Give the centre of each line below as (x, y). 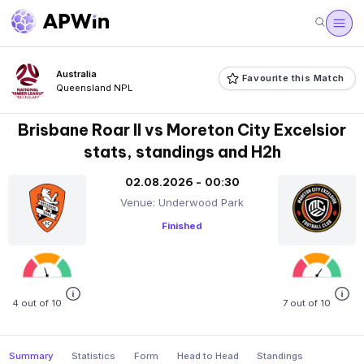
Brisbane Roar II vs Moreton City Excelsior (182, 130)
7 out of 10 (308, 303)
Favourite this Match (293, 78)
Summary (31, 355)
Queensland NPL (94, 88)
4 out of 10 (39, 303)
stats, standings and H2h (182, 152)
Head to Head (208, 355)
